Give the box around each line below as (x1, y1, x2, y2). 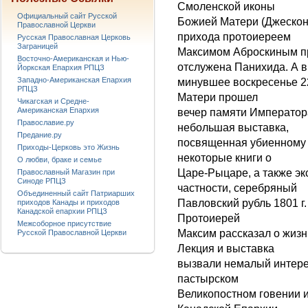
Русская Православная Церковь (17, 33, 131, 41)
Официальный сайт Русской (17, 12, 117, 20)
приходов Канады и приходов (17, 198, 120, 206)
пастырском (177, 273, 239, 285)
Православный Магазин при (17, 168, 115, 176)
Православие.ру (17, 118, 74, 126)
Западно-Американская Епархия (17, 76, 131, 84)
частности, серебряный (177, 182, 297, 195)
